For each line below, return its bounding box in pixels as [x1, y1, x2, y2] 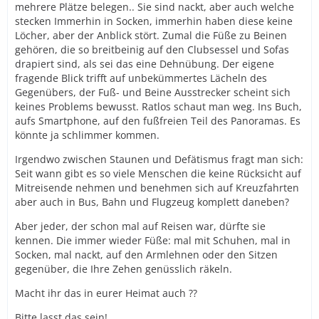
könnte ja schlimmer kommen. [15, 127, 159, 142]
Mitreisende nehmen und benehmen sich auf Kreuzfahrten [15, 180, 299, 194]
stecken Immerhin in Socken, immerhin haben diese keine [15, 14, 293, 28]
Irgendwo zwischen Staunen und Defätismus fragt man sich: [15, 152, 303, 166]
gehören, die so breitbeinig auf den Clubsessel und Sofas [15, 42, 289, 56]
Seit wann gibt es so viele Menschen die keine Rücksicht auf [15, 166, 301, 180]
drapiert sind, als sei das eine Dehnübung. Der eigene [15, 56, 274, 70]
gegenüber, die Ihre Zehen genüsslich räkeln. [15, 261, 232, 276]
